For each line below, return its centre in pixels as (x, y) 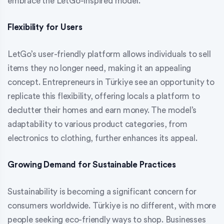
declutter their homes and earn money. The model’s (102, 110)
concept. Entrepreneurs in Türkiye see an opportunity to (111, 82)
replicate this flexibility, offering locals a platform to (104, 96)
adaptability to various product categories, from (97, 124)
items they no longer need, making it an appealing (99, 68)
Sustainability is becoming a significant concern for (102, 191)
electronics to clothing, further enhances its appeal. (102, 138)
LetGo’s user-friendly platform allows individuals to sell (109, 54)
